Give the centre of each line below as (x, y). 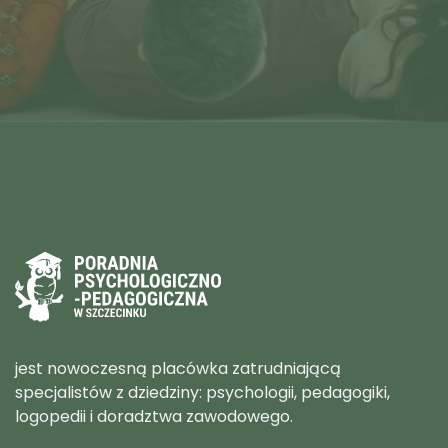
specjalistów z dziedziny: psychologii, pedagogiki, (202, 392)
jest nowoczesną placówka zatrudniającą (178, 368)
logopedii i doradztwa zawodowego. (154, 416)
